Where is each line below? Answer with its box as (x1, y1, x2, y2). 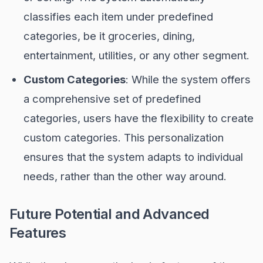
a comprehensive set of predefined (23, 92, 201, 105)
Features (9, 224, 66, 241)
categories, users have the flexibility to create (23, 112, 254, 124)
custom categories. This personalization (23, 131, 224, 144)
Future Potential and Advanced (9, 205, 210, 222)
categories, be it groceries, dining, (23, 29, 195, 42)
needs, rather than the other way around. (23, 170, 227, 183)
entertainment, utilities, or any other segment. (23, 49, 249, 62)
